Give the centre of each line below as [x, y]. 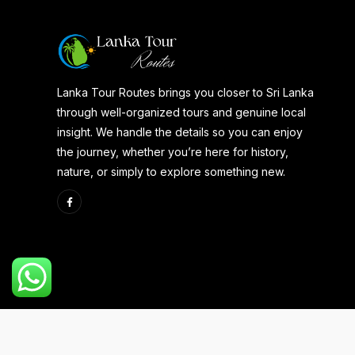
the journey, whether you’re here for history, [173, 152]
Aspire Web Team [274, 337]
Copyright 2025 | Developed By [142, 337]
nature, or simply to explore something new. [171, 172]
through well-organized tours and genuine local [181, 113]
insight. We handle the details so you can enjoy [180, 132]
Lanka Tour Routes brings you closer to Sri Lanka [185, 93]
